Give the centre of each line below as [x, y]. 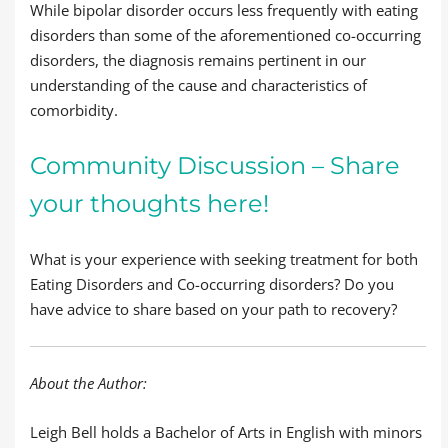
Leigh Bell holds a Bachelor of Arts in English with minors [226, 432]
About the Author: [88, 383]
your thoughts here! [149, 203]
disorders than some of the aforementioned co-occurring [225, 35]
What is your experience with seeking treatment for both [224, 259]
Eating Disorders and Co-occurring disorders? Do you [212, 284]
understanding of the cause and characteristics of [198, 85]
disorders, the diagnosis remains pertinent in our [198, 60]
